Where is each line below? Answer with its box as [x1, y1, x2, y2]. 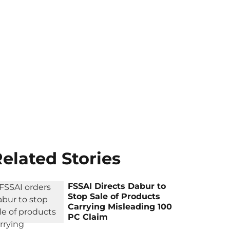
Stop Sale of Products [68, 191, 161, 202]
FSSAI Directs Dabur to [68, 181, 166, 191]
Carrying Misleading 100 [68, 202, 172, 212]
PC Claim [68, 212, 108, 222]
